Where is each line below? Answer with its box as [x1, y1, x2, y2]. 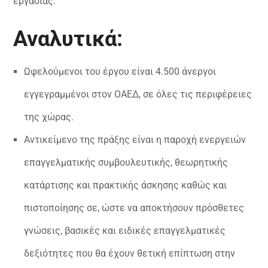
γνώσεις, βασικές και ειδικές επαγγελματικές [24, 225, 226, 237]
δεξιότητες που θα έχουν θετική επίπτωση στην [24, 248, 235, 260]
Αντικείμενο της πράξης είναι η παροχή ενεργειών [24, 134, 246, 146]
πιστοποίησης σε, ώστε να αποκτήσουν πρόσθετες [24, 202, 244, 214]
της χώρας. [24, 111, 74, 123]
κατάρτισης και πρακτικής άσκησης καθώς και [24, 179, 227, 191]
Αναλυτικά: [13, 26, 123, 52]
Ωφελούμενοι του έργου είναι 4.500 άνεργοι [24, 66, 216, 78]
